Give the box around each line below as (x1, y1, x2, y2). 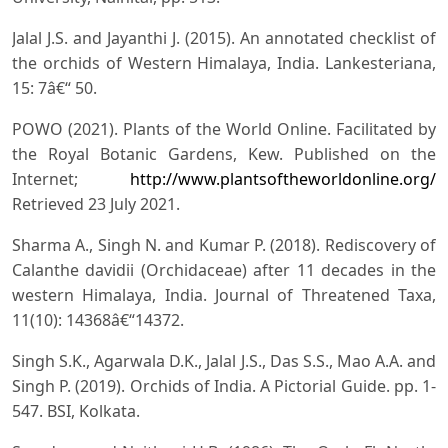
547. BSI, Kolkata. (12, 399, 140, 422)
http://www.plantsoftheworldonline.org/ (130, 167, 436, 190)
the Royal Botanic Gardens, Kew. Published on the (12, 142, 436, 165)
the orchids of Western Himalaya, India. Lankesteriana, (12, 51, 436, 74)
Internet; (12, 167, 130, 190)
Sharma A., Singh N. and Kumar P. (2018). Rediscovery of (12, 233, 436, 256)
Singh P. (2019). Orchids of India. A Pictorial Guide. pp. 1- (12, 374, 436, 397)
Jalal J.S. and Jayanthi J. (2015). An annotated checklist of (12, 26, 436, 49)
